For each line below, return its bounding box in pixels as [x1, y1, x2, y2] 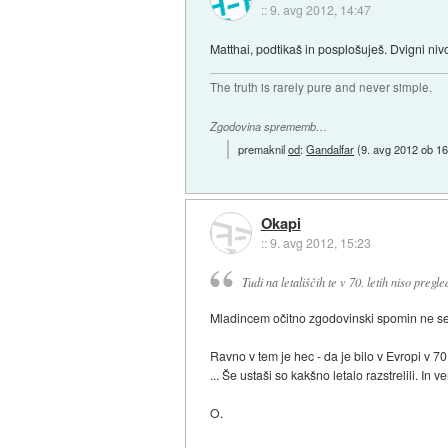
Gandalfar [306, 141, 355, 158]
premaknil [238, 141, 289, 158]
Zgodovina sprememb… [210, 118, 328, 134]
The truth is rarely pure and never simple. [210, 78, 433, 95]
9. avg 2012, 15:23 [269, 233, 371, 251]
